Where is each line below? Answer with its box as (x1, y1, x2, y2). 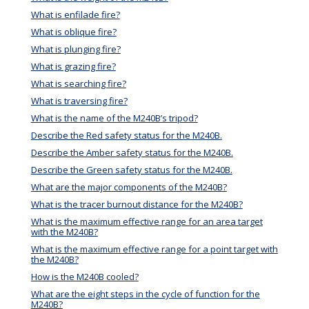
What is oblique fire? (30, 26, 117, 39)
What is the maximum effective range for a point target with (30, 243, 278, 256)
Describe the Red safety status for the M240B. (30, 129, 222, 142)
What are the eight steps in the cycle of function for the (30, 288, 260, 301)
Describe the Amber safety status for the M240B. (30, 146, 233, 159)
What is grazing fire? (30, 60, 116, 73)
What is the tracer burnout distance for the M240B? (30, 198, 243, 211)
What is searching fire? (30, 77, 126, 90)
